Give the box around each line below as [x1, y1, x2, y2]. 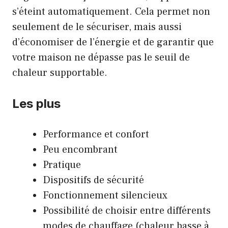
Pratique [43, 158, 81, 172]
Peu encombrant [43, 142, 118, 156]
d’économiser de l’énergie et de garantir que [12, 35, 214, 49]
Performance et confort [43, 127, 149, 141]
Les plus [12, 96, 61, 111]
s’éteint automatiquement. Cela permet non [12, 5, 210, 18]
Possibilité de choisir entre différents [43, 204, 211, 217]
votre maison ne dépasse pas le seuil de [12, 50, 190, 64]
